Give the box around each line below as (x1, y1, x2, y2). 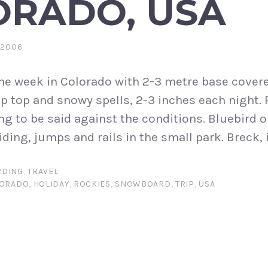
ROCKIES (73, 179, 111, 190)
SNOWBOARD (115, 179, 171, 190)
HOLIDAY (33, 179, 69, 190)
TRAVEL (28, 166, 59, 177)
